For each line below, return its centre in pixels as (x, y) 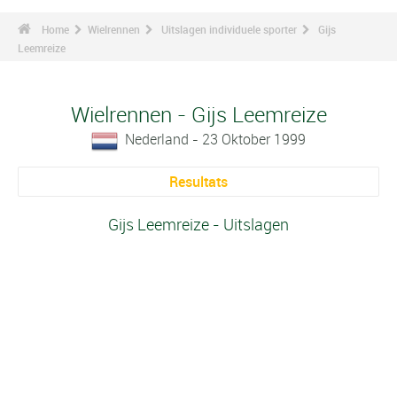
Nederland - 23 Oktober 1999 (215, 139)
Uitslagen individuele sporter (229, 29)
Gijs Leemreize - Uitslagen (198, 225)
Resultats (198, 181)
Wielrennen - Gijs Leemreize (198, 114)
